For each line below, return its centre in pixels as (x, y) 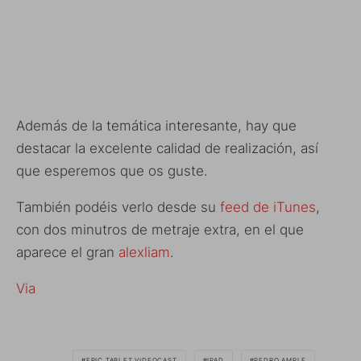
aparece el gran (67, 252)
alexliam (144, 252)
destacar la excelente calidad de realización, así (167, 148)
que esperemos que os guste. (112, 170)
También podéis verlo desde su (118, 207)
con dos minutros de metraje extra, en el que (160, 229)
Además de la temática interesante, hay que (156, 125)
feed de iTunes (268, 207)
